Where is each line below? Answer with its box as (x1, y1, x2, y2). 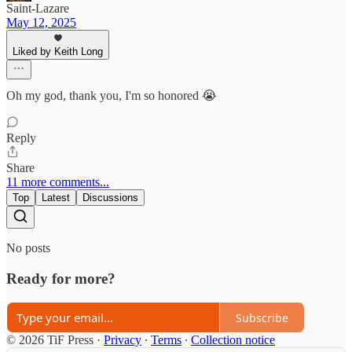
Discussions (82, 192, 138, 203)
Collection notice (191, 333, 275, 347)
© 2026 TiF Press (6, 333, 93, 347)
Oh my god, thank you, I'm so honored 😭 (6, 89, 217, 102)
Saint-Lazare (6, 2, 69, 15)
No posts (6, 241, 50, 255)
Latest (42, 192, 70, 203)
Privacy (104, 333, 141, 347)
